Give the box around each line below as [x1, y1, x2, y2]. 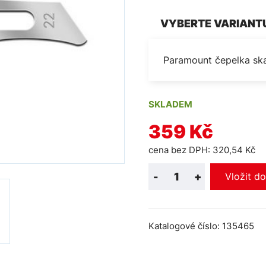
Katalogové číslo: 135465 [148, 220, 255, 232]
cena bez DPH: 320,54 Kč [148, 144, 256, 156]
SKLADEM [148, 99, 193, 110]
